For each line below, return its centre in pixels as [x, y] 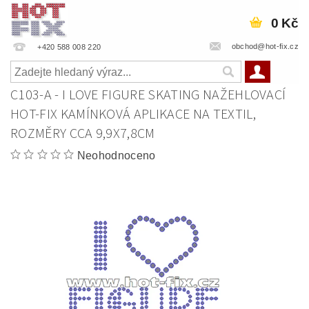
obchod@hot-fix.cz [265, 46]
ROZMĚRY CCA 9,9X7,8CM [83, 134]
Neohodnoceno [116, 156]
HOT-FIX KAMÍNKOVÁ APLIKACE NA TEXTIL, [133, 114]
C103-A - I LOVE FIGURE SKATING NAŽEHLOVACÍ [148, 95]
